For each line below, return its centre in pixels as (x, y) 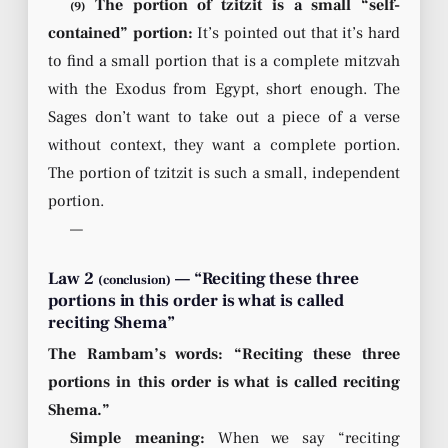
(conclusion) (134, 279)
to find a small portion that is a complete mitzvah (224, 60)
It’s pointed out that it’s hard (296, 32)
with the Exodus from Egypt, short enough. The (224, 88)
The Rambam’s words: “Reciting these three (224, 354)
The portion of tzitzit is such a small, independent (224, 172)
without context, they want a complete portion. (224, 144)
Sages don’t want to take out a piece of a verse (224, 116)
